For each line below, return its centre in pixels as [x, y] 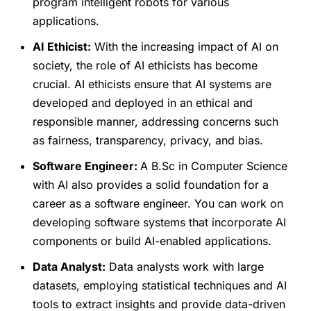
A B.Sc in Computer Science [214, 166]
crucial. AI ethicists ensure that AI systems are [152, 84]
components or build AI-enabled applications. [152, 241]
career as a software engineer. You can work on [158, 204]
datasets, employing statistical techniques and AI [160, 286]
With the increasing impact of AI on [185, 47]
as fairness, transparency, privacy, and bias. [148, 141]
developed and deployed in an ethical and [143, 103]
